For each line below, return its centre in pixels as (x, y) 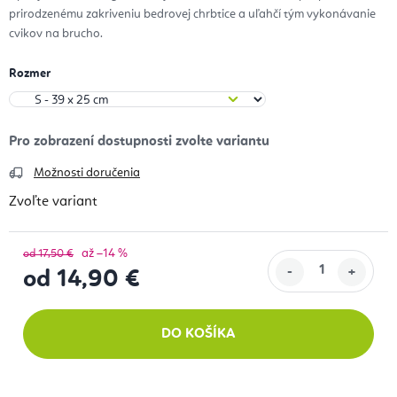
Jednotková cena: (76, 302)
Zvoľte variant (53, 202)
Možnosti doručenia (87, 173)
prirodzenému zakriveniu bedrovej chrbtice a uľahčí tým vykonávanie (192, 15)
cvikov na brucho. (56, 34)
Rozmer (30, 74)
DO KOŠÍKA (198, 335)
